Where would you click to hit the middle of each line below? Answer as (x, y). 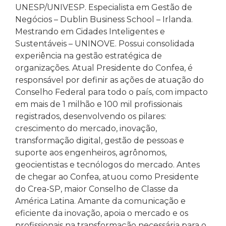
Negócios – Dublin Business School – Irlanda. (104, 19)
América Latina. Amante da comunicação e (100, 201)
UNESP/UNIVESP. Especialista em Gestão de (104, 7)
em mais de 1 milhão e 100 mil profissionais (99, 104)
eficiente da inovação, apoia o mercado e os (102, 213)
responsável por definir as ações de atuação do (109, 80)
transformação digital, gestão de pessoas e (100, 140)
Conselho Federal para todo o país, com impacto (111, 92)
